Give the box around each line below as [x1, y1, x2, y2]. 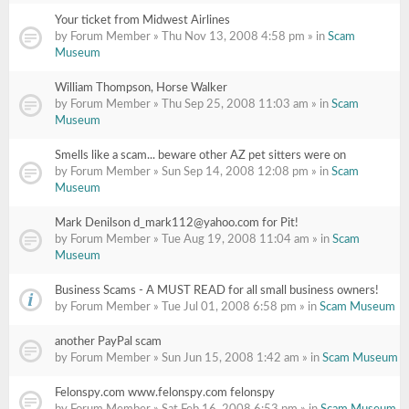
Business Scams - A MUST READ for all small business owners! [55, 285, 379, 297]
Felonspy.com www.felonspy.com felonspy [55, 387, 275, 399]
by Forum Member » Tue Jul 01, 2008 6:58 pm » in [55, 301, 320, 313]
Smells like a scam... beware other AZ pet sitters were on [55, 150, 346, 162]
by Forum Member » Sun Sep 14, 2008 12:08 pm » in [55, 166, 331, 178]
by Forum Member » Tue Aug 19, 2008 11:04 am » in [55, 234, 332, 246]
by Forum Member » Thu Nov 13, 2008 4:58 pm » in [55, 31, 328, 43]
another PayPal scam [55, 336, 162, 348]
